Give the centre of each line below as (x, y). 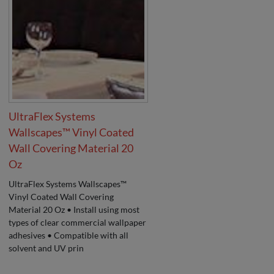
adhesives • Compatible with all (69, 235)
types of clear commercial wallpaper (78, 222)
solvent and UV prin (46, 248)
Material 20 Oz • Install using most (74, 209)
